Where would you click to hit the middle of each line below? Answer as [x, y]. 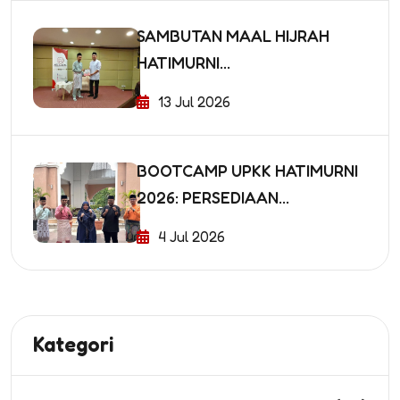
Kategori [74, 344]
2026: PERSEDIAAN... [213, 197]
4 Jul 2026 [192, 236]
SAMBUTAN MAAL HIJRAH [233, 35]
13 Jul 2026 [194, 101]
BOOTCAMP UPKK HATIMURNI [247, 170]
